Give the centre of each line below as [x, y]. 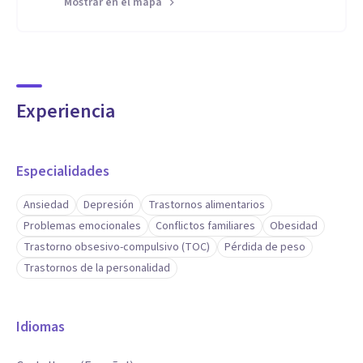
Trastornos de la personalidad [97, 268]
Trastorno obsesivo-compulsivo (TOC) [117, 247]
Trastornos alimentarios [207, 205]
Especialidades [63, 171]
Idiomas [41, 327]
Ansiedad [46, 205]
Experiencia [66, 111]
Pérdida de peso [265, 247]
